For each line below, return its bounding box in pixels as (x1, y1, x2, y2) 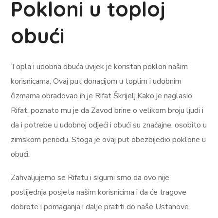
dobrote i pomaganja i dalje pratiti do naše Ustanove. (11, 201, 191, 212)
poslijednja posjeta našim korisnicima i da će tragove (11, 187, 187, 198)
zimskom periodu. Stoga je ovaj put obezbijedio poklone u (11, 134, 206, 145)
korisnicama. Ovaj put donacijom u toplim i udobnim (11, 76, 182, 87)
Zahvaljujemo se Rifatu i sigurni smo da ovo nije (11, 172, 170, 183)
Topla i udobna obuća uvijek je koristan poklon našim (11, 61, 188, 72)
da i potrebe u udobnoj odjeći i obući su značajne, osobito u (11, 120, 207, 130)
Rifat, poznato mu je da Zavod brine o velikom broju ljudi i (11, 105, 204, 116)
